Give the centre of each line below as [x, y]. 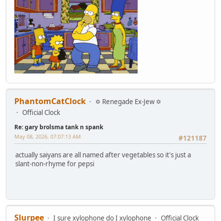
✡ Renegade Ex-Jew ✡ [128, 102]
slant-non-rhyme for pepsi [55, 164]
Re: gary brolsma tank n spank [59, 127]
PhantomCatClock [50, 101]
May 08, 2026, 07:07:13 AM [48, 137]
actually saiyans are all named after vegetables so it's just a [103, 155]
